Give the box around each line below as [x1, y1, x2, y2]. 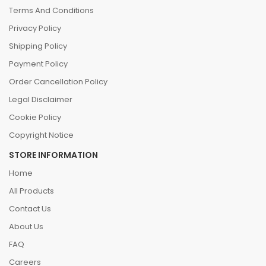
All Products [9, 185, 54, 197]
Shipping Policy [9, 40, 67, 52]
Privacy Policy [9, 23, 61, 34]
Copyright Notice [9, 129, 74, 141]
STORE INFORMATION [9, 149, 98, 161]
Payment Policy [9, 58, 68, 69]
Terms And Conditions [9, 5, 94, 16]
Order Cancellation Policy [9, 76, 107, 87]
